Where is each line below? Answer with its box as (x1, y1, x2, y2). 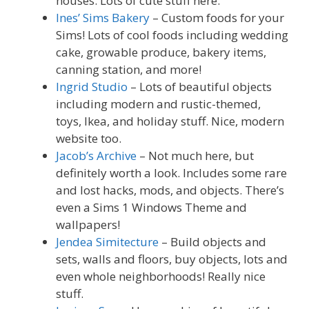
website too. (56, 130, 121, 147)
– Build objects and (159, 234, 266, 250)
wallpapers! (56, 217, 120, 233)
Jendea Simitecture (56, 234, 159, 250)
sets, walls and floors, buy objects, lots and (56, 251, 288, 268)
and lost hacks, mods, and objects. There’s (56, 182, 284, 199)
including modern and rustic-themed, (56, 96, 261, 112)
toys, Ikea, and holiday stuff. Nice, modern (56, 113, 284, 130)
